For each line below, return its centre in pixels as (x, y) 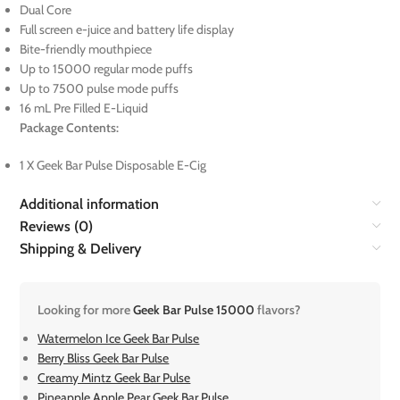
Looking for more (86, 310)
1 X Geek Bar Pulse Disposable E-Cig (113, 166)
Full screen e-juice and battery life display (127, 30)
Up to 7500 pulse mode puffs (100, 89)
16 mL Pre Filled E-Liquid (84, 108)
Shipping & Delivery (81, 249)
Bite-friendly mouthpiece (86, 50)
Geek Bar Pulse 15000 (196, 310)
